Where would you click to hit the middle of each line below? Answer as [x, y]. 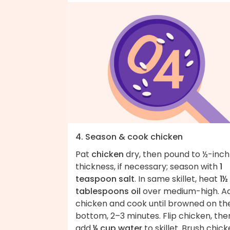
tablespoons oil [108, 191]
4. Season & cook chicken [129, 137]
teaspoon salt [105, 179]
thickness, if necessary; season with [148, 167]
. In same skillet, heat [177, 179]
